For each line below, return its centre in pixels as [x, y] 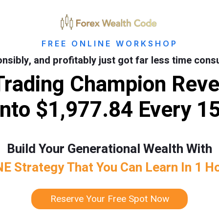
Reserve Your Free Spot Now [109, 199]
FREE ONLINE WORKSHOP [109, 43]
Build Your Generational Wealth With [109, 149]
